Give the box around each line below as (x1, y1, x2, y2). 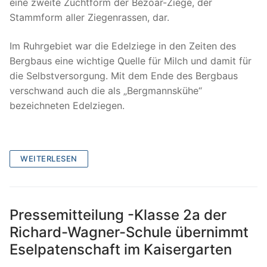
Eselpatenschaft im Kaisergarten (10, 241, 232, 259)
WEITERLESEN (20, 154, 77, 164)
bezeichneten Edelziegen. (10, 99, 125, 111)
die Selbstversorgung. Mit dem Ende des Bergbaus (10, 69, 238, 82)
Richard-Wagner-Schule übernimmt (10, 223, 249, 241)
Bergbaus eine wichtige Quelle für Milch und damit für (10, 54, 252, 67)
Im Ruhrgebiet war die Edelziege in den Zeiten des (10, 39, 236, 52)
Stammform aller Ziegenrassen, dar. (10, 11, 169, 24)
